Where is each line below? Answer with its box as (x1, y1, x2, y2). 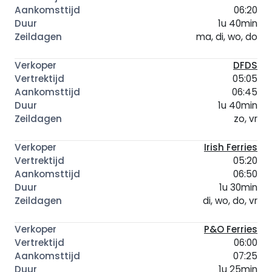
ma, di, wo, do (196, 30, 257, 43)
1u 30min (219, 180, 257, 194)
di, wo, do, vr (203, 194, 257, 207)
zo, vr (234, 112, 257, 125)
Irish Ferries (204, 140, 257, 154)
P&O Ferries (204, 222, 257, 236)
